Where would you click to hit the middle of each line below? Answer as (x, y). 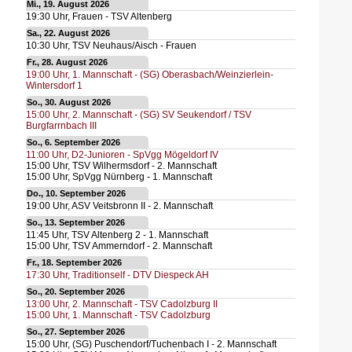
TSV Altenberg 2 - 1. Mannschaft (139, 235)
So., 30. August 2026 (68, 103)
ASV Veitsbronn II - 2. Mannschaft (142, 206)
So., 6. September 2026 (73, 143)
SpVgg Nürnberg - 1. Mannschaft (142, 177)
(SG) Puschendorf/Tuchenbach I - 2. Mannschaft (174, 344)
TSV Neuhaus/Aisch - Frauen (134, 46)
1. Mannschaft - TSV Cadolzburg (141, 315)
